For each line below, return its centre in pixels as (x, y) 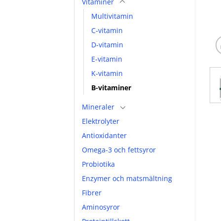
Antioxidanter (104, 135)
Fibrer (92, 192)
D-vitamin (107, 44)
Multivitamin (112, 16)
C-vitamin (107, 30)
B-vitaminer (111, 87)
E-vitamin (107, 59)
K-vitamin (107, 73)
